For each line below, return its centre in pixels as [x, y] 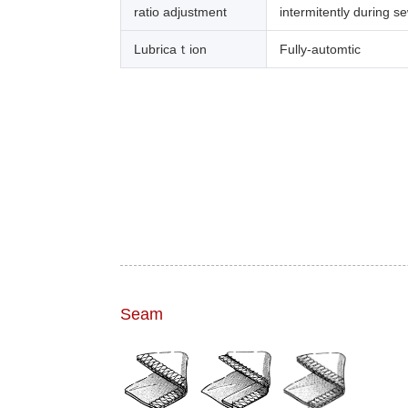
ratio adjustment [180, 11]
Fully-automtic [320, 49]
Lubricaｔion [170, 49]
